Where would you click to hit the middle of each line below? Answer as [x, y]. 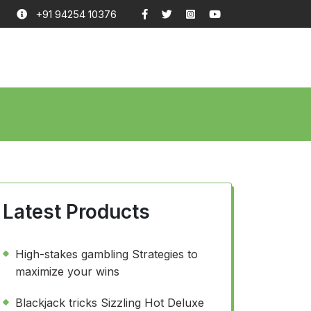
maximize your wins [67, 271]
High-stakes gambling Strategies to [107, 254]
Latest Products [76, 212]
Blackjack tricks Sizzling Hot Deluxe [110, 303]
